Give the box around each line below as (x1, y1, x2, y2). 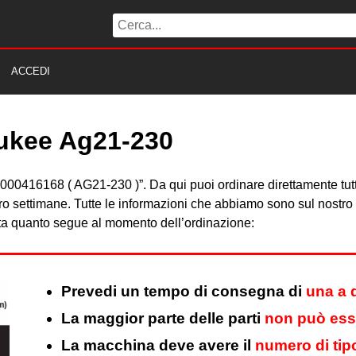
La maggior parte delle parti (60, 310, 265, 327)
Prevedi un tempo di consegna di (60, 283, 306, 300)
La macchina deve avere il (60, 337, 255, 354)
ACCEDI (11, 65, 50, 77)
